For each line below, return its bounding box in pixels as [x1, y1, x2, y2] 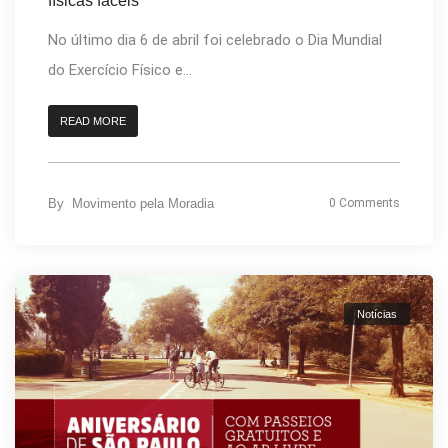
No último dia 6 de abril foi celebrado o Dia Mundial [48, 30, 382, 49]
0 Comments [329, 195, 400, 210]
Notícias [357, 308, 397, 321]
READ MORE [60, 114, 126, 127]
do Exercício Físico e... [48, 60, 192, 79]
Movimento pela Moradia [72, 195, 214, 211]
